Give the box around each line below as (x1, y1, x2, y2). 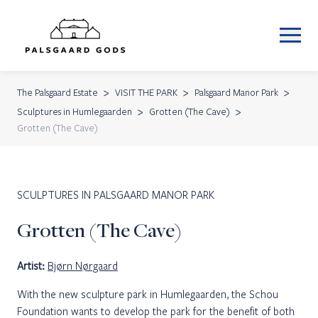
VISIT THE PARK (115, 85, 177, 99)
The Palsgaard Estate (17, 85, 98, 99)
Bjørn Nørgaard (48, 258, 118, 273)
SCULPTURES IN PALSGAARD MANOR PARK (17, 187, 214, 202)
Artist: (17, 258, 48, 273)
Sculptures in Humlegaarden (17, 104, 132, 118)
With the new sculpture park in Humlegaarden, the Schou (17, 287, 278, 301)
